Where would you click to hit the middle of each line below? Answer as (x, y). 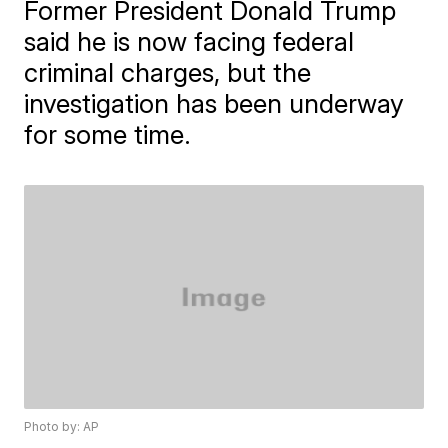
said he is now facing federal (189, 41)
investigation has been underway (214, 103)
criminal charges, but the (168, 72)
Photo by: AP (62, 427)
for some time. (108, 134)
